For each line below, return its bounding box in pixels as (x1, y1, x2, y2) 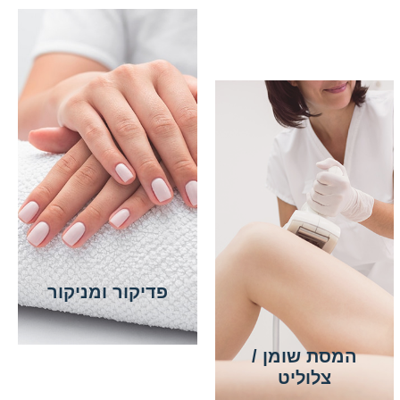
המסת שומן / (252, 346, 358, 366)
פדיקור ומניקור (46, 281, 168, 302)
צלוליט (278, 367, 332, 387)
